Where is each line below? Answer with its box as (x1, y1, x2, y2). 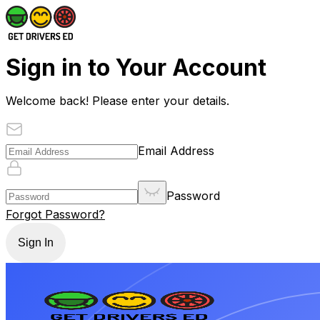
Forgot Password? (6, 206, 105, 221)
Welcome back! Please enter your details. (6, 93, 229, 108)
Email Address (138, 143, 214, 158)
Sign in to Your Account (6, 54, 266, 82)
